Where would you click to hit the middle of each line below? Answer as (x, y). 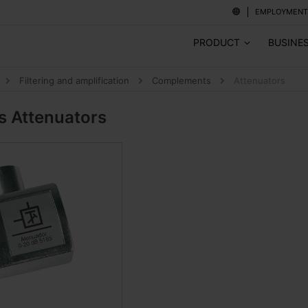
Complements (183, 81)
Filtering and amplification (76, 81)
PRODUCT (217, 42)
